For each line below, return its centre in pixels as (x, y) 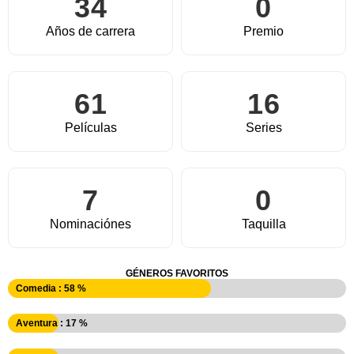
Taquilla (264, 224)
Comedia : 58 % (51, 288)
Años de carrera (90, 31)
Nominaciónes (90, 224)
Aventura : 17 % (52, 323)
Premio (264, 31)
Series (264, 127)
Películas (90, 127)
